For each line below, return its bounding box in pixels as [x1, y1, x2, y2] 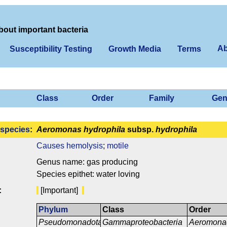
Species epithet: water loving [36, 170, 140, 179]
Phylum [39, 205, 68, 214]
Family [149, 94, 174, 103]
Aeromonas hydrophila [36, 125, 125, 134]
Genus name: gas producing [36, 158, 138, 167]
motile [107, 141, 129, 150]
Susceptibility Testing [10, 45, 92, 53]
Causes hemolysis [36, 141, 103, 150]
